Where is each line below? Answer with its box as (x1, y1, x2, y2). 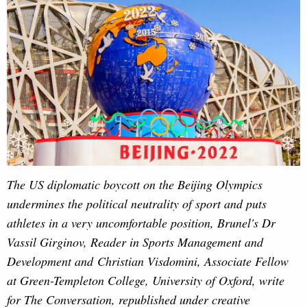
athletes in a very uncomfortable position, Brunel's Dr (7, 214, 275, 231)
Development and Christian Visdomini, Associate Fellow (7, 252, 288, 269)
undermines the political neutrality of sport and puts (7, 195, 267, 212)
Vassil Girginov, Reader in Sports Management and (7, 233, 263, 250)
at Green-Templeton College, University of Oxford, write (7, 271, 284, 288)
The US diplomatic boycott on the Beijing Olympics (7, 175, 262, 193)
